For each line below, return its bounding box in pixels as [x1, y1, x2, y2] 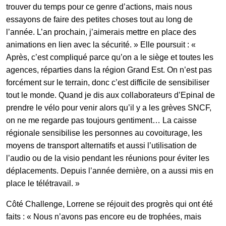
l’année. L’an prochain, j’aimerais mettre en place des [6, 27, 196, 36]
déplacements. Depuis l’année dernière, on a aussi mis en [6, 166, 213, 175]
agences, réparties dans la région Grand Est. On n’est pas [6, 65, 212, 74]
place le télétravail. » [6, 179, 80, 188]
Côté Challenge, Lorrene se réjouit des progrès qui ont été [6, 199, 213, 208]
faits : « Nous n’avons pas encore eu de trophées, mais [6, 212, 201, 221]
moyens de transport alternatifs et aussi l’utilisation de [6, 141, 197, 150]
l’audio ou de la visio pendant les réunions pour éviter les [6, 153, 209, 162]
